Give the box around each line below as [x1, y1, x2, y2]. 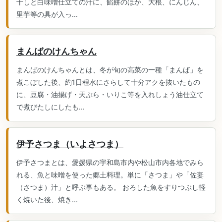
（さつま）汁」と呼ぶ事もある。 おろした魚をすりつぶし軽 [16, 183, 206, 191]
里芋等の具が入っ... [16, 10, 78, 18]
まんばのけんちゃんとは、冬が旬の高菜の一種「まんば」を [16, 65, 204, 74]
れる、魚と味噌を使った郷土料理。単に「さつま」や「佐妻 [16, 170, 204, 179]
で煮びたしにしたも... [16, 103, 85, 111]
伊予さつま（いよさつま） [16, 139, 123, 149]
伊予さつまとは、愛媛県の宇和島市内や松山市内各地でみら [16, 158, 204, 166]
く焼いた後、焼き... [16, 195, 78, 204]
